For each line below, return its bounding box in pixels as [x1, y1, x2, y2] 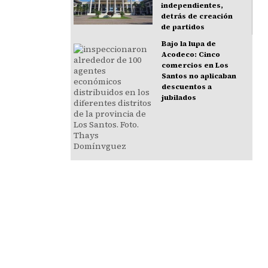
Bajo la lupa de [161, 39, 216, 49]
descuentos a [161, 82, 212, 92]
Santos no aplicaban [161, 71, 236, 81]
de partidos [161, 22, 205, 32]
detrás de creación [161, 11, 233, 22]
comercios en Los [161, 60, 229, 71]
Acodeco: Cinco [161, 50, 220, 60]
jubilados [161, 93, 196, 103]
